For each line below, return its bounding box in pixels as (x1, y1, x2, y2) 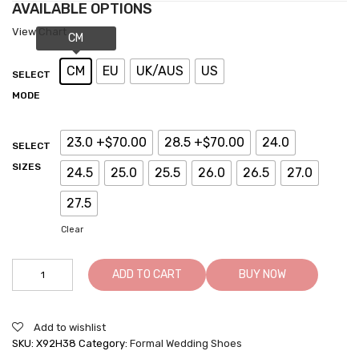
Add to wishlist (34, 321, 106, 334)
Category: (79, 337, 130, 350)
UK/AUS (136, 63, 184, 79)
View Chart (12, 26, 67, 38)
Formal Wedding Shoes (130, 337, 242, 350)
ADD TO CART (112, 268, 182, 282)
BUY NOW (238, 268, 286, 282)
